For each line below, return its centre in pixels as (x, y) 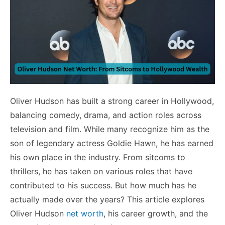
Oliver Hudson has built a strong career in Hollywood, (112, 101)
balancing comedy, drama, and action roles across (106, 115)
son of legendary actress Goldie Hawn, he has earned (112, 143)
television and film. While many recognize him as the (110, 129)
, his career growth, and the (156, 213)
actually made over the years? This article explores (107, 199)
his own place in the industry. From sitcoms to (98, 157)
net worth (85, 213)
